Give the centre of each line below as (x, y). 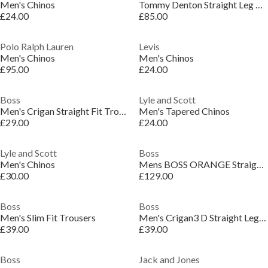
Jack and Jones (169, 259)
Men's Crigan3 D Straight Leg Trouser (262, 217)
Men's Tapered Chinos (184, 111)
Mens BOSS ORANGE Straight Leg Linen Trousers (260, 164)
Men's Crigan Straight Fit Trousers (123, 111)
